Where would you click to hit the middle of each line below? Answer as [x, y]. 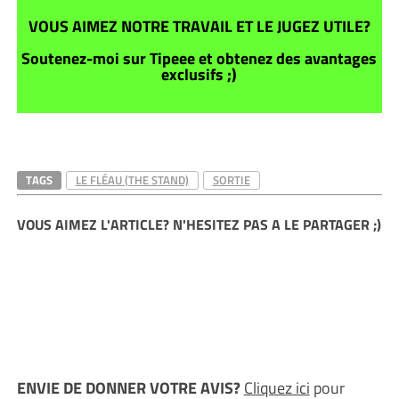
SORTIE [231, 179]
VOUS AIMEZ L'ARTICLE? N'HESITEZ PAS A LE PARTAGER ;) [199, 224]
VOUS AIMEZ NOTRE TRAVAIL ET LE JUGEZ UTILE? [199, 26]
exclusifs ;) [199, 74]
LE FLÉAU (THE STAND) [132, 179]
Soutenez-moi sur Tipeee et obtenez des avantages [199, 58]
